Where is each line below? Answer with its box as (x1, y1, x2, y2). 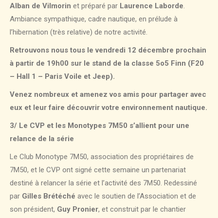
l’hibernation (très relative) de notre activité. (10, 28, 147, 37)
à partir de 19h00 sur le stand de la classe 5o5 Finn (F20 (10, 59, 204, 68)
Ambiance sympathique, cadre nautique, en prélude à (10, 15, 178, 24)
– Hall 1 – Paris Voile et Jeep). (10, 72, 115, 81)
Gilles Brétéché (22, 192, 75, 201)
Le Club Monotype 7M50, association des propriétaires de (10, 152, 194, 162)
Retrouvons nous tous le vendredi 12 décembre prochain (10, 46, 206, 55)
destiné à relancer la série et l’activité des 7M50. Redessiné (10, 179, 197, 188)
